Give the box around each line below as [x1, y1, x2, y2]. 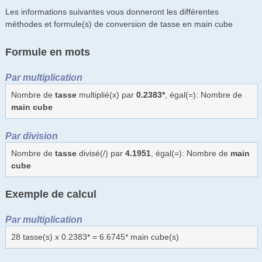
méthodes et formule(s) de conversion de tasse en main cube [5, 19, 233, 29]
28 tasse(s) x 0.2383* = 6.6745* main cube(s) [11, 232, 179, 242]
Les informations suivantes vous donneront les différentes [5, 6, 219, 16]
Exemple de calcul [5, 188, 96, 200]
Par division [5, 130, 58, 141]
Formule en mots [5, 46, 90, 58]
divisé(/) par [76, 148, 125, 158]
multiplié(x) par [76, 89, 136, 99]
